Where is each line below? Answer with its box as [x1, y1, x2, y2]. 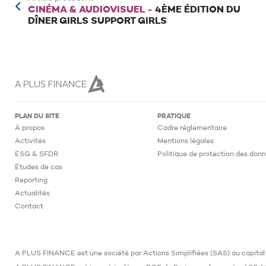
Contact [15, 203, 43, 210]
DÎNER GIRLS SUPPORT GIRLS [28, 17, 167, 26]
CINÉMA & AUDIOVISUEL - [28, 5, 155, 15]
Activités [15, 138, 46, 145]
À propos [15, 125, 45, 132]
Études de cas [15, 164, 62, 171]
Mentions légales [157, 138, 214, 145]
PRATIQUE [157, 113, 191, 120]
